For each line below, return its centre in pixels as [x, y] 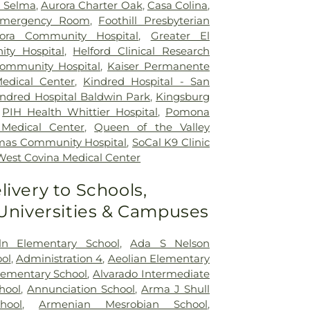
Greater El [180, 35]
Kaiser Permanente [158, 66]
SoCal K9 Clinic [171, 142]
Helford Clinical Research [142, 51]
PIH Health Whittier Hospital [80, 111]
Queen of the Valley [152, 127]
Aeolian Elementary [159, 258]
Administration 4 [59, 258]
